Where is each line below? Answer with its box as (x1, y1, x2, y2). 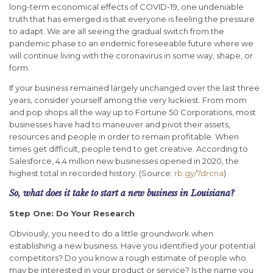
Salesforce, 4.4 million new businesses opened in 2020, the (9, 156, 239, 166)
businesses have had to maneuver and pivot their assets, (9, 119, 230, 130)
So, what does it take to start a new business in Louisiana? (9, 188, 235, 199)
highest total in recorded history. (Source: (9, 168, 174, 179)
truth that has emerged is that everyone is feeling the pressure (9, 14, 255, 24)
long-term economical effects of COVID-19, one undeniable (9, 2, 244, 12)
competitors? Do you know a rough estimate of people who (9, 253, 246, 263)
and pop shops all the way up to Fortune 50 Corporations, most (9, 107, 256, 118)
